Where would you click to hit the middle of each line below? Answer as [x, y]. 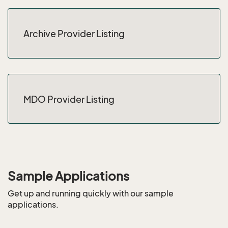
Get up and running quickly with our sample [91, 193]
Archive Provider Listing [74, 34]
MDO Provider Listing [69, 99]
